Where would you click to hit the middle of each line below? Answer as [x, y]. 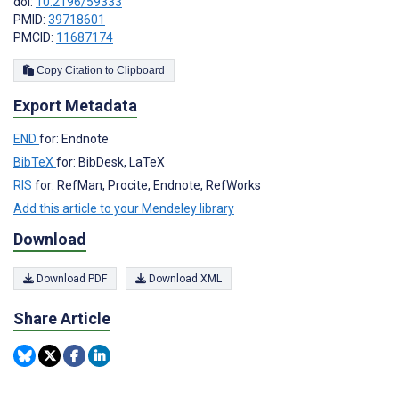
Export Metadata [75, 106]
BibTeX [35, 163]
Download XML [184, 279]
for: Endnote [74, 139]
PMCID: [35, 38]
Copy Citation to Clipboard [141, 71]
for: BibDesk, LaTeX [110, 163]
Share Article [62, 319]
